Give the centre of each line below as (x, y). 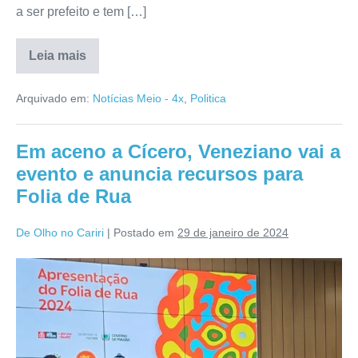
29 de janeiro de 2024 (233, 232)
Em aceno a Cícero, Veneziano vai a (178, 151)
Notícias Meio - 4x (138, 98)
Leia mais (58, 55)
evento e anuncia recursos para (159, 173)
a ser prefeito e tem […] (81, 11)
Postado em (144, 232)
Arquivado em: (53, 98)
